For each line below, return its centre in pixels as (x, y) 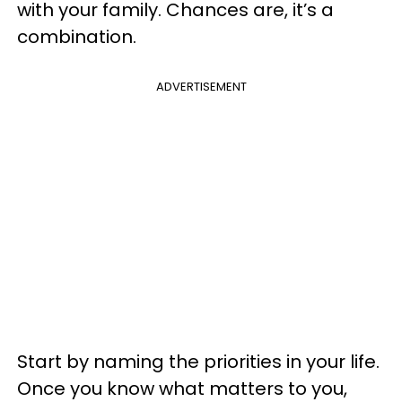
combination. (77, 37)
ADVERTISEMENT (201, 87)
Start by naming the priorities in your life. (198, 362)
